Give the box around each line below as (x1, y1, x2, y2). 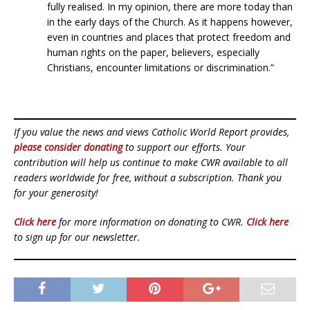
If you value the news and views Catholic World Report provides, (14, 125, 289, 138)
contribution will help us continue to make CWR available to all (14, 155, 288, 169)
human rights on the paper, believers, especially (47, 45, 259, 59)
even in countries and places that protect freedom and (47, 30, 291, 44)
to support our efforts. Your (122, 140, 246, 154)
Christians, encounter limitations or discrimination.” (47, 60, 274, 74)
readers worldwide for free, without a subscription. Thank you (14, 170, 282, 184)
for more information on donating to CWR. (56, 215, 246, 228)
